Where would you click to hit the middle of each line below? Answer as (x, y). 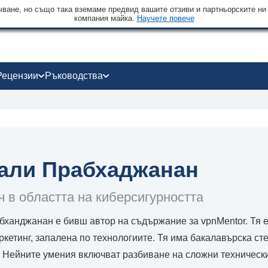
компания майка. (105, 18)
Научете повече (165, 18)
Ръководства (74, 76)
